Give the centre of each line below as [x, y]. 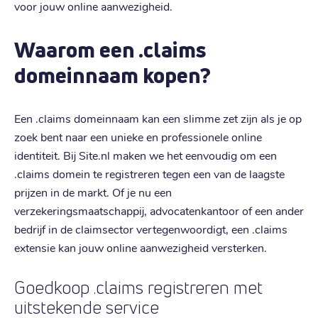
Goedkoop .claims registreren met [138, 287]
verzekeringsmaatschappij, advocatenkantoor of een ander [159, 210]
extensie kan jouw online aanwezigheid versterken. [141, 247]
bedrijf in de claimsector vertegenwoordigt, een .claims [151, 229]
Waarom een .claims [110, 49]
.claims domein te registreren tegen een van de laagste [149, 173]
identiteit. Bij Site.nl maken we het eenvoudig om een [146, 155]
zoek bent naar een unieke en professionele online [138, 136]
